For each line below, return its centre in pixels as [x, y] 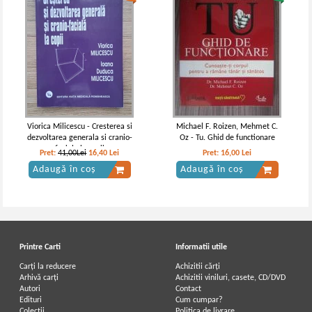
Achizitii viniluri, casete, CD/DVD [231, 278]
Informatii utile [202, 247]
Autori [30, 289]
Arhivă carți [39, 278]
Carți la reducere [48, 267]
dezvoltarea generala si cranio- [79, 138]
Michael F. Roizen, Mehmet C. [227, 127]
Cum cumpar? [200, 300]
